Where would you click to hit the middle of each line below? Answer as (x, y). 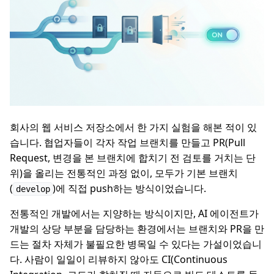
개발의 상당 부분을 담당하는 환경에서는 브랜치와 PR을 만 (137, 229)
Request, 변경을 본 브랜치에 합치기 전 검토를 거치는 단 (133, 158)
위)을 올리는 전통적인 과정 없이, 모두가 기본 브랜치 (124, 173)
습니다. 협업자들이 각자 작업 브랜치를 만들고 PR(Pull (128, 143)
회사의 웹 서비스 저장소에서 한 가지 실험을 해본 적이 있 (133, 128)
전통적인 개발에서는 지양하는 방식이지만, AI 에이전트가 (134, 214)
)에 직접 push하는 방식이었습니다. (129, 189)
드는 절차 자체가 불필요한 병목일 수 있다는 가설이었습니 (136, 244)
